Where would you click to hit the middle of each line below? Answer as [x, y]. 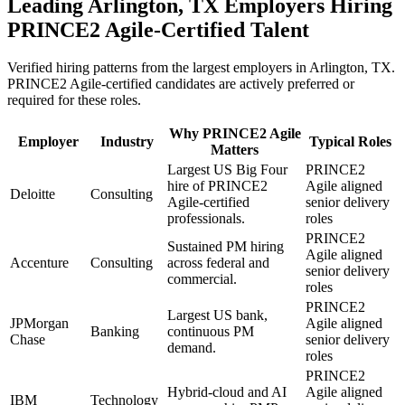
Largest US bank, [217, 316]
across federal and [218, 263]
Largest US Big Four [227, 170]
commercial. [202, 279]
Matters [235, 150]
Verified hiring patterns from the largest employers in [158, 68]
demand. [192, 348]
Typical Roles [350, 142]
